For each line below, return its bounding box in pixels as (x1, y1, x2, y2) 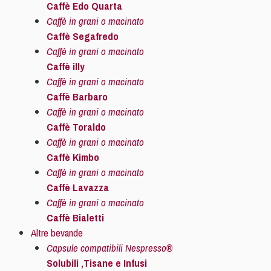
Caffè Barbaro (46, 90, 108, 103)
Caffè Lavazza (46, 180, 109, 194)
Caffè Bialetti (46, 211, 104, 224)
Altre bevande (31, 226, 83, 240)
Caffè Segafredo (46, 29, 119, 43)
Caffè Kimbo (46, 150, 99, 164)
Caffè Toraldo (46, 120, 106, 134)
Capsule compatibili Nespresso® (46, 241, 172, 255)
